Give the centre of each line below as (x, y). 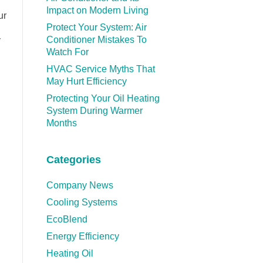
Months (61, 123)
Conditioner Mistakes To (96, 40)
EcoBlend (67, 220)
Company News (80, 186)
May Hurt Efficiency (86, 82)
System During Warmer (94, 111)
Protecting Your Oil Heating (103, 99)
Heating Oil (70, 254)
